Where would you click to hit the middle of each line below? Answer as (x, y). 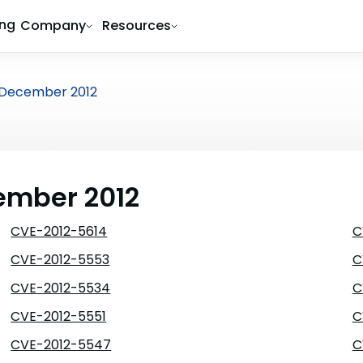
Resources (137, 26)
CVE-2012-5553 (60, 260)
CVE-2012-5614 (59, 231)
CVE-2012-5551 (59, 316)
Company (53, 26)
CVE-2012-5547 (61, 345)
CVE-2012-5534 (61, 288)
